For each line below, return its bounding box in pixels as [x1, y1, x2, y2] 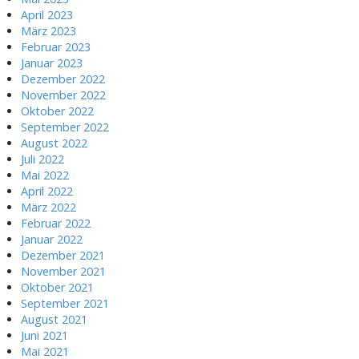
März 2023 [21, 22, 76, 38]
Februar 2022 [21, 215, 91, 231]
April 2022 [21, 183, 73, 199]
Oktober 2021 [21, 279, 94, 295]
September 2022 [21, 119, 109, 135]
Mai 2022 [21, 167, 69, 183]
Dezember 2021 [21, 247, 105, 263]
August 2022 [21, 135, 87, 151]
